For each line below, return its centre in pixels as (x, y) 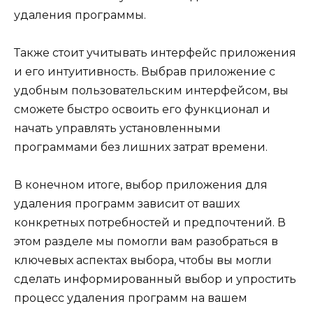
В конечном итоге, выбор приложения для (141, 185)
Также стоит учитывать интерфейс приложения (155, 52)
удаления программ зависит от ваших (127, 204)
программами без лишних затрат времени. (141, 147)
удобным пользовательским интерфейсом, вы (151, 90)
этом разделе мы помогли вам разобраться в (146, 242)
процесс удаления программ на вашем (131, 298)
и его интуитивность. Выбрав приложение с (145, 71)
